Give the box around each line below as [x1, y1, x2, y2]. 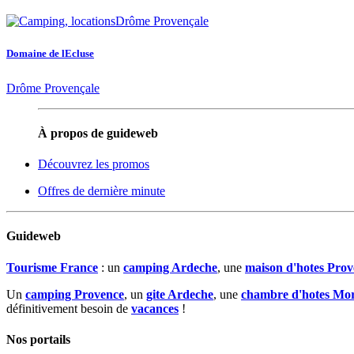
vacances [131, 301, 179, 315]
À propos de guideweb [38, 126, 158, 140]
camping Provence [25, 287, 124, 301]
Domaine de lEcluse [6, 47, 94, 60]
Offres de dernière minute [38, 184, 165, 198]
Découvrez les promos [38, 157, 149, 171]
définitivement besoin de [6, 301, 131, 315]
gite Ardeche [146, 287, 213, 301]
